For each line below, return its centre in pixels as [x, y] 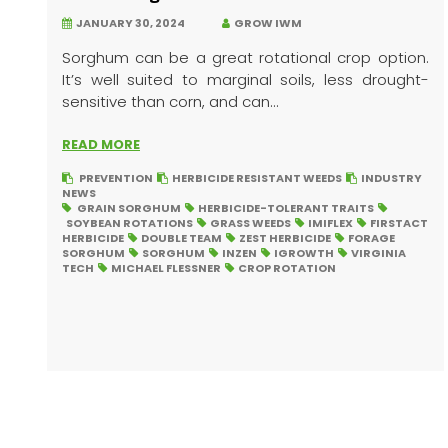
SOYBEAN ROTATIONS [129, 223]
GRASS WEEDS [250, 223]
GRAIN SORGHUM [129, 208]
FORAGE [371, 238]
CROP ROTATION [287, 268]
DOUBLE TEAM [181, 238]
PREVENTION [116, 178]
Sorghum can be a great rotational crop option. [245, 57]
